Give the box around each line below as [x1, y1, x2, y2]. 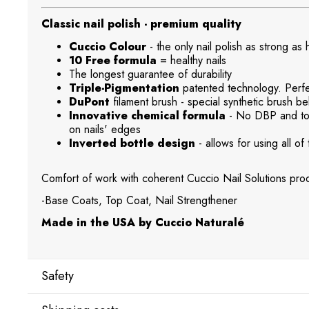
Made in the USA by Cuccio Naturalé [41, 215, 244, 231]
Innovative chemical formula [69, 108, 226, 124]
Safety [41, 267, 74, 286]
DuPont [69, 94, 110, 110]
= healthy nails [157, 52, 226, 69]
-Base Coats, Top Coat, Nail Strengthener [41, 192, 237, 209]
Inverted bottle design [69, 135, 195, 152]
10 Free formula [69, 52, 157, 69]
